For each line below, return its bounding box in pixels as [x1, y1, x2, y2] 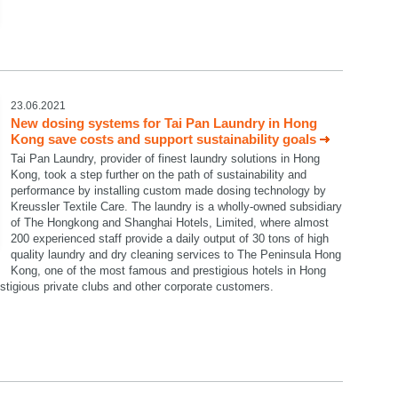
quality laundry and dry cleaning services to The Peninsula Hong [11, 248, 341, 261]
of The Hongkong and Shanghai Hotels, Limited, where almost [11, 216, 329, 229]
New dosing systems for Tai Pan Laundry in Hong [11, 115, 317, 131]
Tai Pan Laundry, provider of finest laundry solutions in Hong [11, 152, 320, 165]
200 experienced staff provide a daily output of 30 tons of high [11, 232, 329, 245]
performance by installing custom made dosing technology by [11, 184, 326, 197]
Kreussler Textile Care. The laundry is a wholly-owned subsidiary [11, 200, 342, 213]
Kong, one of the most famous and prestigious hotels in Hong [11, 264, 326, 277]
